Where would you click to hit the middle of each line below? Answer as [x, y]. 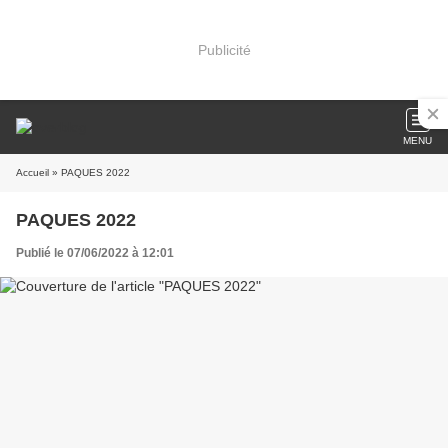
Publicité [224, 49]
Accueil [32, 172]
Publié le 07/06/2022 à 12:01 [95, 253]
